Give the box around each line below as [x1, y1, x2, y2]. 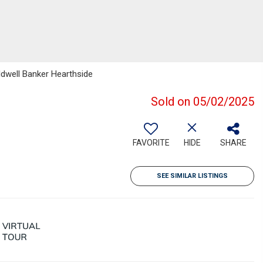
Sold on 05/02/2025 [151, 95, 254, 109]
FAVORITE [132, 138, 170, 147]
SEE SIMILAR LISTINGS [157, 172, 228, 180]
